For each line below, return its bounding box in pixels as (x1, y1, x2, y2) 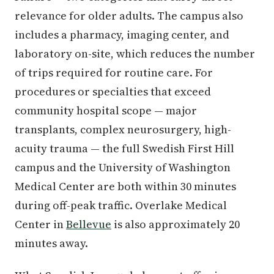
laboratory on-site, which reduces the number (15, 45, 255, 61)
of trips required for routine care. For (15, 64, 213, 80)
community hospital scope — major (15, 102, 197, 118)
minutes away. (15, 235, 88, 251)
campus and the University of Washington (15, 159, 231, 175)
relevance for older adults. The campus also (15, 7, 243, 23)
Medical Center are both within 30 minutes (15, 178, 236, 194)
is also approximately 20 (111, 216, 240, 232)
